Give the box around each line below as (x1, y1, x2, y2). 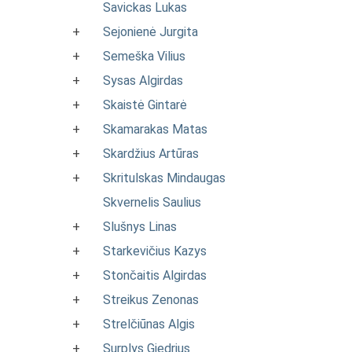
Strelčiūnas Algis (103, 317, 195, 332)
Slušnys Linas (103, 219, 177, 234)
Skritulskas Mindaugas (103, 170, 225, 185)
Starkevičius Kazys (103, 244, 207, 258)
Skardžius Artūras (103, 146, 199, 161)
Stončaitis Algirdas (103, 268, 207, 283)
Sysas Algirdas (103, 73, 183, 88)
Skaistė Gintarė (103, 97, 187, 112)
